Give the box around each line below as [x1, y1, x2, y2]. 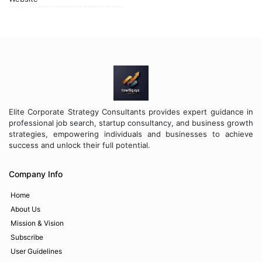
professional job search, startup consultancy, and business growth [9, 118, 253, 128]
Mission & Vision [11, 219, 64, 228]
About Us [11, 205, 40, 214]
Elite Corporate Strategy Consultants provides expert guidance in [9, 107, 253, 117]
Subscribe [11, 233, 43, 242]
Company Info [9, 169, 63, 180]
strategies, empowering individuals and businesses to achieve [9, 129, 253, 139]
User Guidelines [11, 247, 62, 256]
